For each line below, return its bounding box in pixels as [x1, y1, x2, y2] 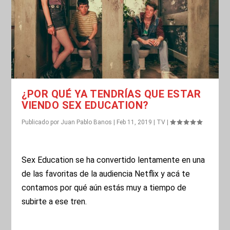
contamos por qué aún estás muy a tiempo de [22, 183, 187, 193]
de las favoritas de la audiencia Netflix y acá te [22, 169, 190, 179]
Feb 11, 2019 [117, 118, 152, 126]
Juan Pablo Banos [61, 118, 112, 126]
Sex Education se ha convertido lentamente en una [22, 155, 205, 165]
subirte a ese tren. [22, 197, 87, 207]
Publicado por [22, 118, 61, 126]
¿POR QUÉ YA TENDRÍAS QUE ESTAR [22, 87, 201, 100]
